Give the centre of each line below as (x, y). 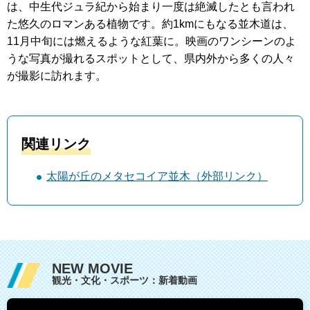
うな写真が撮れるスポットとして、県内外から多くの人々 (151, 59)
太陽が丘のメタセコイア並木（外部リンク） (157, 176)
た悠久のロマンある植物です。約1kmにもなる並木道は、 (150, 24)
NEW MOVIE (92, 269)
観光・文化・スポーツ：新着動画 (125, 281)
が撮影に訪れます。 (57, 76)
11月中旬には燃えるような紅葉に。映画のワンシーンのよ (152, 42)
